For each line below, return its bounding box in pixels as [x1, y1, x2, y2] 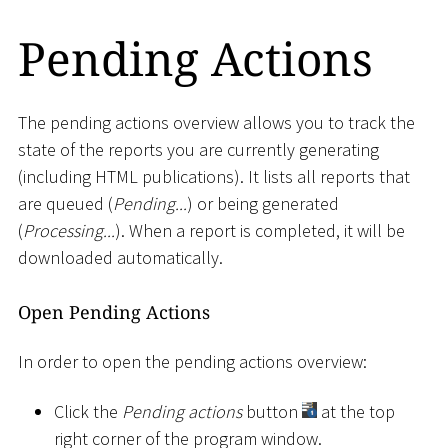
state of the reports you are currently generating [18, 137, 379, 161]
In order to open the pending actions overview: [18, 350, 367, 374]
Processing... [23, 218, 115, 242]
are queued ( [18, 191, 113, 215]
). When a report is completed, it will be [115, 218, 405, 242]
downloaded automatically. [18, 245, 223, 269]
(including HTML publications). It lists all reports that [18, 164, 410, 188]
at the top [317, 399, 395, 423]
